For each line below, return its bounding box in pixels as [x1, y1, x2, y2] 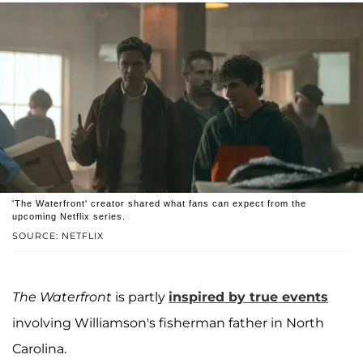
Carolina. [12, 340, 66, 357]
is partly [112, 288, 169, 305]
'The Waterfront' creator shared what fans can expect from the [12, 198, 306, 208]
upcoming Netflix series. [12, 211, 126, 221]
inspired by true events [169, 288, 328, 305]
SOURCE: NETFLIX [12, 229, 104, 241]
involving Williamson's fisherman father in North [12, 314, 324, 331]
